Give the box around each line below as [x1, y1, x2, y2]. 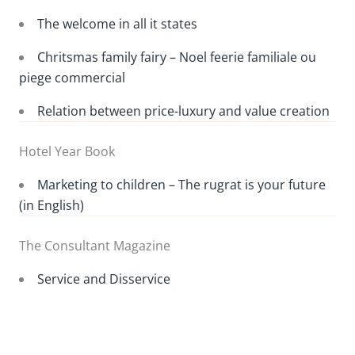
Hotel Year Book [19, 142, 115, 160]
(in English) [19, 196, 84, 214]
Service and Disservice [37, 269, 170, 288]
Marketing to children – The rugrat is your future [37, 175, 326, 193]
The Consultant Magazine [19, 236, 170, 254]
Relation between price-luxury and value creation [37, 101, 330, 120]
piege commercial [19, 68, 125, 86]
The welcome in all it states [37, 14, 197, 32]
